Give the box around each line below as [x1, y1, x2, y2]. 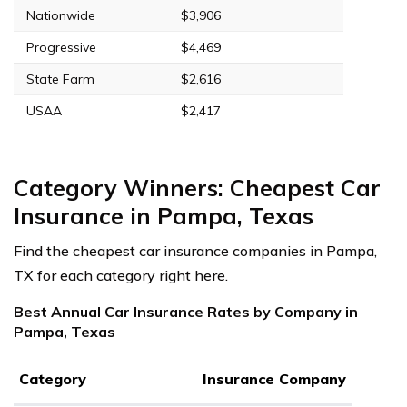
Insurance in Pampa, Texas [14, 201, 313, 230]
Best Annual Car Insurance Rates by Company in [14, 302, 358, 321]
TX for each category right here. [14, 265, 228, 284]
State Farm [26, 70, 94, 87]
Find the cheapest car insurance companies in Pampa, [14, 241, 377, 260]
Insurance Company [203, 369, 346, 388]
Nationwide [26, 6, 95, 24]
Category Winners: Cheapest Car [14, 173, 381, 202]
